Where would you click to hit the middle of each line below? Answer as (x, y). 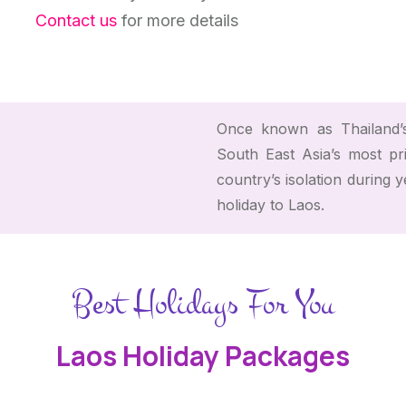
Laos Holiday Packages (203, 355)
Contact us (76, 20)
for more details (177, 20)
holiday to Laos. (271, 204)
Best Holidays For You (203, 304)
